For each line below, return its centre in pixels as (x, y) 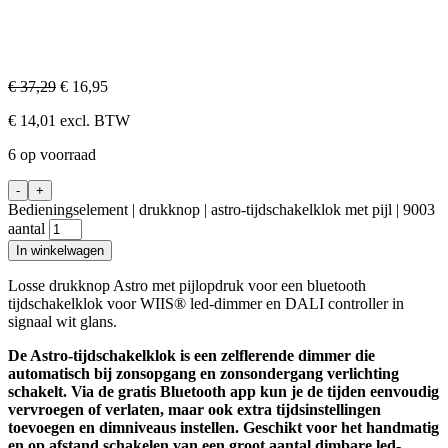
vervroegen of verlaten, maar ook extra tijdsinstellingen (194, 409)
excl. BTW (93, 120)
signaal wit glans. (62, 321)
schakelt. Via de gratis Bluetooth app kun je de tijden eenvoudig (223, 391)
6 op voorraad (52, 154)
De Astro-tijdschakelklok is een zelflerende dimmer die (191, 355)
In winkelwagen (60, 250)
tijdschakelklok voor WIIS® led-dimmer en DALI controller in (206, 303)
